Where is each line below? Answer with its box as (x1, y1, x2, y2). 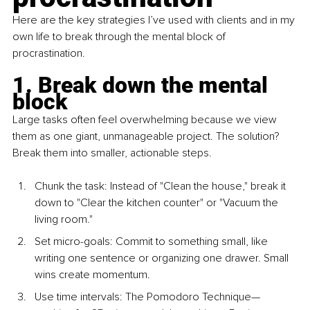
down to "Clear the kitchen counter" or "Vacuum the (35, 196, 281, 210)
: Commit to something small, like (110, 235, 271, 249)
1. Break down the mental (12, 72, 273, 99)
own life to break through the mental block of (12, 30, 228, 44)
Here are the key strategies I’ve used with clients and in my (12, 13, 298, 28)
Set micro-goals (35, 235, 110, 249)
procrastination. (12, 46, 85, 61)
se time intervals (42, 290, 120, 304)
